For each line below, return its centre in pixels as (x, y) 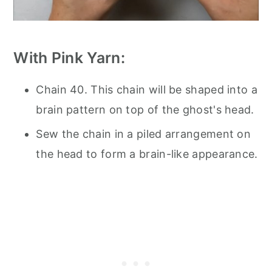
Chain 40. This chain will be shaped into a (147, 89)
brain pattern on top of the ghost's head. (145, 109)
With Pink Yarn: (69, 57)
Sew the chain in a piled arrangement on (144, 134)
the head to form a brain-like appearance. (147, 154)
